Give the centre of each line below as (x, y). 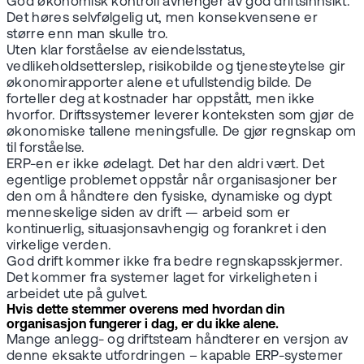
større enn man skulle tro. (88, 34)
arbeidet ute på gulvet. (78, 294)
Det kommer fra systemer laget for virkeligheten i (162, 278)
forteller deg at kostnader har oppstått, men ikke (161, 99)
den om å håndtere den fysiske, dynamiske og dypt (169, 197)
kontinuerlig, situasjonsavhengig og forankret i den (167, 229)
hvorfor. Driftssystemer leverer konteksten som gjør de (181, 115)
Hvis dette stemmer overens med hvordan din (145, 310)
